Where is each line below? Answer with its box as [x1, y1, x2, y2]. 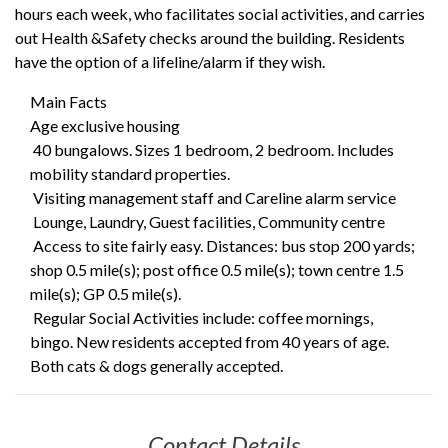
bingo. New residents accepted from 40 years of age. [30, 332, 389, 351]
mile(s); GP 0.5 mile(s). [30, 284, 181, 303]
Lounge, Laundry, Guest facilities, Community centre [33, 212, 385, 231]
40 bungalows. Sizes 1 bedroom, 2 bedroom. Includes [33, 140, 394, 159]
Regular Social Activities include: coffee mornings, [33, 308, 373, 327]
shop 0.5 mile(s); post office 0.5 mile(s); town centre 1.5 [30, 260, 404, 279]
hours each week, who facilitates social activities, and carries [15, 4, 425, 23]
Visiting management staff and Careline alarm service [33, 188, 396, 207]
